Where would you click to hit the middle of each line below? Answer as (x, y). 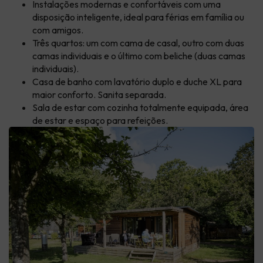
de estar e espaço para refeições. (100, 120)
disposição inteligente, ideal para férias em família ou (138, 17)
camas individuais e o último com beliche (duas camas (139, 55)
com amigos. (58, 30)
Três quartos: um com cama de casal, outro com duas (138, 43)
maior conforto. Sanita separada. (99, 94)
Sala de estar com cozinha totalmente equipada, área (140, 107)
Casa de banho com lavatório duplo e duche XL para (137, 81)
